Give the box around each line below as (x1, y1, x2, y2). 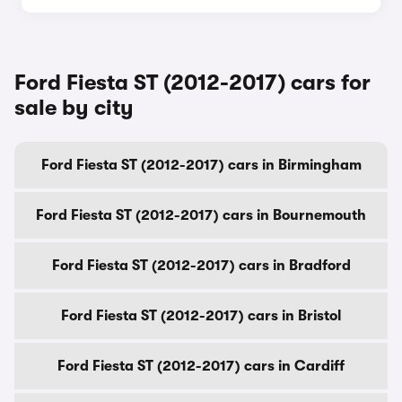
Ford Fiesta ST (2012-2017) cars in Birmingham (40, 157, 362, 173)
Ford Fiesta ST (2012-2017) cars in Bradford (51, 258, 351, 274)
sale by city (14, 95, 134, 120)
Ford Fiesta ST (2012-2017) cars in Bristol (61, 308, 341, 324)
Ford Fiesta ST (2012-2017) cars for (14, 70, 371, 95)
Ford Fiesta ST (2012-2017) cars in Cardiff (57, 358, 345, 374)
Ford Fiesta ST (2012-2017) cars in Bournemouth (36, 207, 366, 223)
